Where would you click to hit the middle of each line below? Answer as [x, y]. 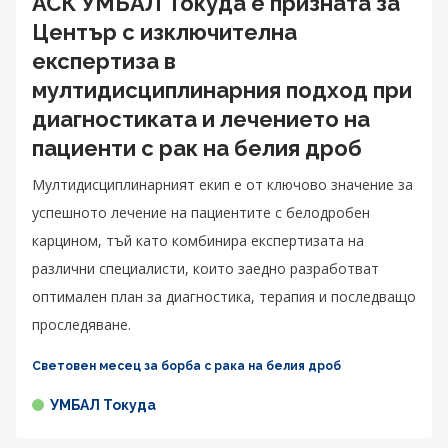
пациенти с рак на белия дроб [197, 147]
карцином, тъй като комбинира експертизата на [198, 240]
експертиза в [104, 60]
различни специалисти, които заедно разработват [205, 268]
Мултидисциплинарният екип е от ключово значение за [222, 184]
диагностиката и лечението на [201, 118]
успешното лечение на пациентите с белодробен [201, 212]
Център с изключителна [164, 31]
